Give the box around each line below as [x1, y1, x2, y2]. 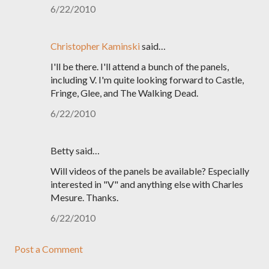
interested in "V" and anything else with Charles [50, 178, 243, 190]
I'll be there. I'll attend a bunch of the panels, [50, 61, 229, 72]
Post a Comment [14, 243, 83, 255]
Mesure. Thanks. [50, 192, 118, 203]
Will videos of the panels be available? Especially [50, 165, 249, 177]
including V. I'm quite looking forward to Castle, [50, 74, 244, 85]
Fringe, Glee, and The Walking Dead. [50, 87, 198, 98]
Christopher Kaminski [50, 40, 140, 52]
